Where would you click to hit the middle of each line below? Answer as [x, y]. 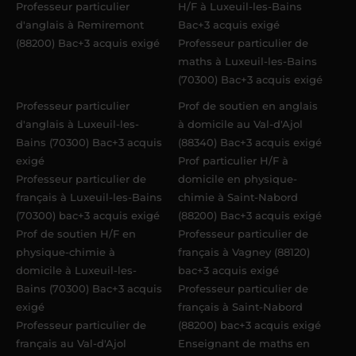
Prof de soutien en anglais [248, 106]
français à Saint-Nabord [240, 307]
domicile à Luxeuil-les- [76, 271]
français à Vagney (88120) [244, 252]
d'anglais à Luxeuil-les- [77, 124]
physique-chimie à [66, 252]
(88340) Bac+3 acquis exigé [250, 143]
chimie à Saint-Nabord [238, 197]
